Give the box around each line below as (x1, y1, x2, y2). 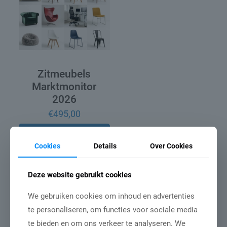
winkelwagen (44, 140, 85, 148)
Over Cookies (150, 141, 193, 150)
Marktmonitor (32, 81, 97, 93)
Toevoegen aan (40, 132, 88, 140)
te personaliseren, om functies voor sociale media (28, 205, 198, 214)
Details (94, 141, 117, 150)
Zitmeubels (37, 68, 91, 81)
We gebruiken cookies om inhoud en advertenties (28, 191, 195, 201)
